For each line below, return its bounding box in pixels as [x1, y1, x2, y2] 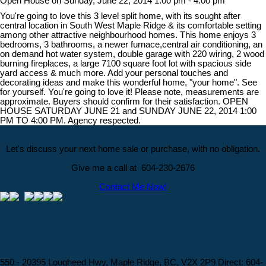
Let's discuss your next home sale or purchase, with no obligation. [6, 144, 260, 154]
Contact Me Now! [99, 182, 167, 192]
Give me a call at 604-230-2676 [71, 163, 195, 173]
